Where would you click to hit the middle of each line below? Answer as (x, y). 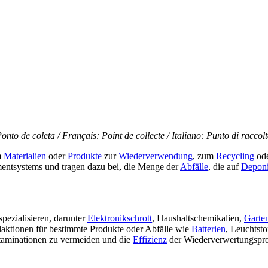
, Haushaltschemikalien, (198, 218)
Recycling (235, 156)
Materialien (25, 156)
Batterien (208, 229)
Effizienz (150, 240)
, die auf (225, 167)
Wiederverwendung (156, 156)
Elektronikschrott (120, 218)
